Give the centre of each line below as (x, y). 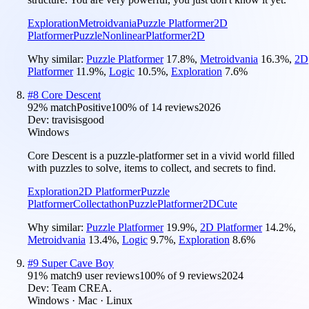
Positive (94, 107)
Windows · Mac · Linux (80, 300)
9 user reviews (108, 275)
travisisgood (78, 119)
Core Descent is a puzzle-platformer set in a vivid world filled (161, 155)
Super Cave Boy (78, 263)
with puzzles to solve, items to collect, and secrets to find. (152, 168)
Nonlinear (124, 35)
